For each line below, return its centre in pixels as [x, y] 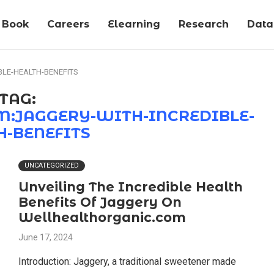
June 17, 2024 [45, 237]
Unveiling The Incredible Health [130, 187]
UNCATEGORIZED [51, 165]
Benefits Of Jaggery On [100, 202]
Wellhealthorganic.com [102, 217]
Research [204, 24]
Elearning [134, 24]
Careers [68, 24]
